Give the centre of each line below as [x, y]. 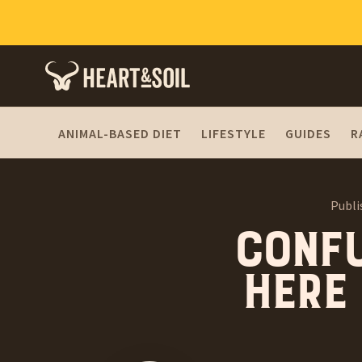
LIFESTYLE [234, 133]
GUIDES [308, 133]
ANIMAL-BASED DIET [120, 133]
